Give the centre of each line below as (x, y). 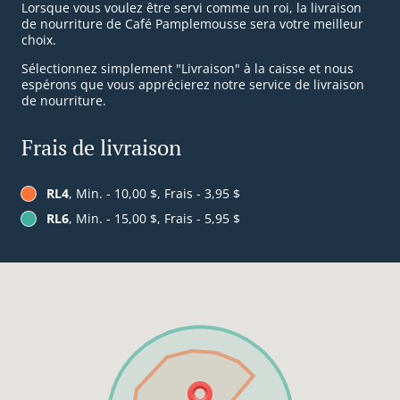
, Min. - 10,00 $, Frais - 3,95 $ (154, 194)
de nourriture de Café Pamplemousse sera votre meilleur (192, 24)
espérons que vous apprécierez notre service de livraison (193, 85)
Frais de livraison (101, 148)
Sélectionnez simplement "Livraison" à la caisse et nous (187, 69)
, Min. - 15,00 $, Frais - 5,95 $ (154, 219)
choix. (39, 40)
